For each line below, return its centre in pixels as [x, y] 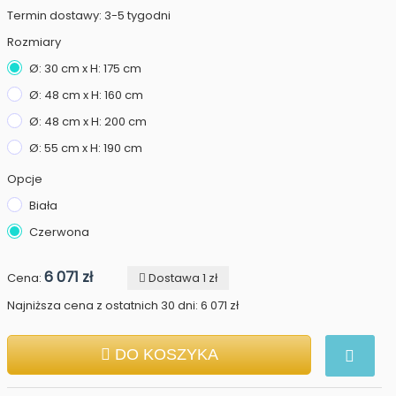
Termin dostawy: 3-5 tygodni [89, 15]
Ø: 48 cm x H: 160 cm [86, 95]
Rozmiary [34, 42]
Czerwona [59, 232]
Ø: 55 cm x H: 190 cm [86, 148]
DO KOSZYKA [166, 354]
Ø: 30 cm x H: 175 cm [85, 69]
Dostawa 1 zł [182, 278]
